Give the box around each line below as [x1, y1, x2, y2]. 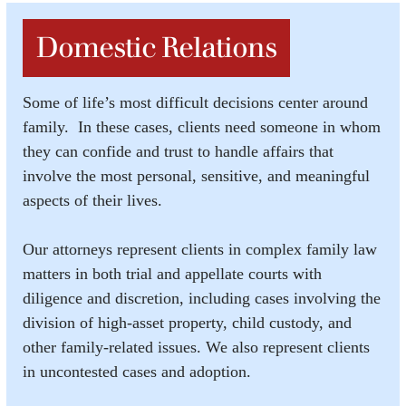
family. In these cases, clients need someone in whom [22, 117, 381, 136]
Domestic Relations [36, 31, 276, 65]
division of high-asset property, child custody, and [22, 313, 352, 332]
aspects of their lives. [22, 190, 162, 209]
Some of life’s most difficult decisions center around [22, 92, 368, 111]
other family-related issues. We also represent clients [22, 337, 370, 356]
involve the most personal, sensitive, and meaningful [22, 166, 370, 185]
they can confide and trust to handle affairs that [22, 141, 333, 160]
